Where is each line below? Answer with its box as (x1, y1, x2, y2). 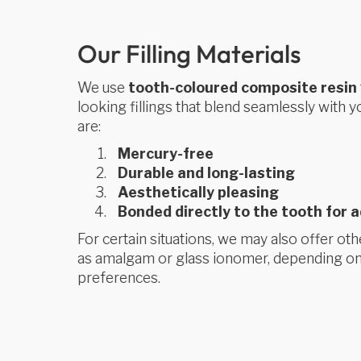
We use (77, 79, 129, 96)
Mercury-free (118, 145, 214, 162)
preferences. (77, 269, 161, 286)
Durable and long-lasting (118, 164, 296, 181)
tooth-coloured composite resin (128, 79, 358, 96)
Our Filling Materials (77, 38, 301, 69)
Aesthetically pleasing (118, 184, 280, 201)
